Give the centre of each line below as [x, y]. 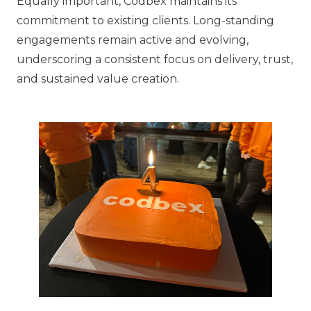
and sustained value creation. [98, 79]
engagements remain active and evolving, [133, 40]
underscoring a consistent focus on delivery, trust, [155, 59]
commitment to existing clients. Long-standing [145, 20]
